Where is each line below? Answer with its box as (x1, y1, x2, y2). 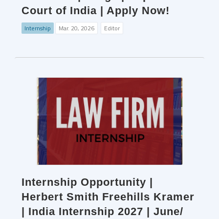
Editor (104, 23, 120, 33)
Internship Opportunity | (22, 176, 153, 188)
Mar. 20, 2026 (59, 23, 94, 33)
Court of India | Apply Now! (22, 4, 170, 17)
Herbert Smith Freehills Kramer (22, 191, 195, 203)
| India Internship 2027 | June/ (22, 205, 183, 218)
